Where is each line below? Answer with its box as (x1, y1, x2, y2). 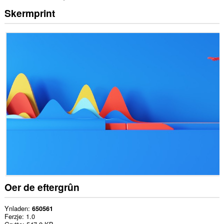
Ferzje (4, 211, 22, 221)
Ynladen (4, 203, 28, 213)
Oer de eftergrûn (4, 180, 79, 194)
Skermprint (4, 6, 55, 20)
